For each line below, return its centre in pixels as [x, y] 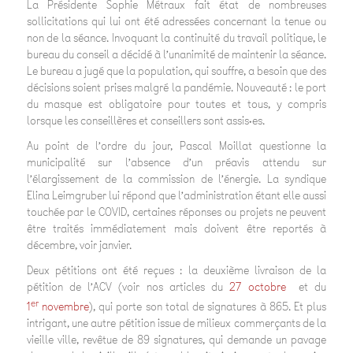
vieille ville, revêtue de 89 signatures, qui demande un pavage [176, 340]
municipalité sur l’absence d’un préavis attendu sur [176, 163]
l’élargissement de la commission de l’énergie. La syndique [176, 180]
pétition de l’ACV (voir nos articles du [125, 288]
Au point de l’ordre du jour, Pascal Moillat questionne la [176, 147]
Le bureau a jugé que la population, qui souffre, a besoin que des [176, 72]
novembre [65, 307]
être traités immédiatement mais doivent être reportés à [176, 229]
